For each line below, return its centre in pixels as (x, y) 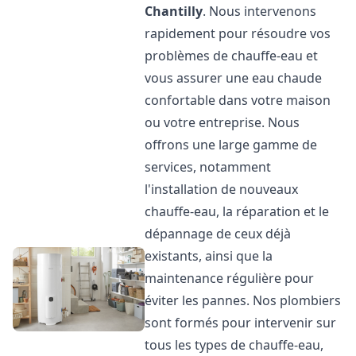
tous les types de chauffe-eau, (234, 345)
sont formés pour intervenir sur (241, 323)
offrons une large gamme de (231, 145)
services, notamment (208, 167)
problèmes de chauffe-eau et (232, 56)
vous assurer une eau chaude (234, 78)
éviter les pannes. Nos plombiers (243, 300)
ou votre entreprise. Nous (222, 122)
